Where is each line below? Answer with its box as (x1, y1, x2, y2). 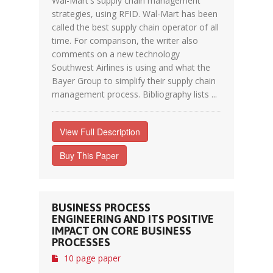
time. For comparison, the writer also (52, 35, 198, 46)
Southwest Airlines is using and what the (52, 62, 210, 73)
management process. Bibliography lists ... (52, 88, 217, 100)
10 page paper (64, 252, 121, 264)
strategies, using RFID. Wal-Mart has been (52, 8, 218, 19)
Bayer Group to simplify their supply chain (52, 75, 216, 87)
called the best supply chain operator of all (52, 21, 219, 33)
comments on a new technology (52, 48, 180, 60)
